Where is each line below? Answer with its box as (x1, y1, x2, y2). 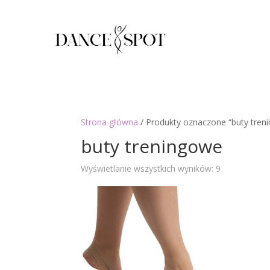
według (220, 176, 249, 188)
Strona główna (81, 116, 139, 128)
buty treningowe (81, 134, 223, 159)
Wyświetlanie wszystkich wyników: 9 (81, 163, 221, 175)
